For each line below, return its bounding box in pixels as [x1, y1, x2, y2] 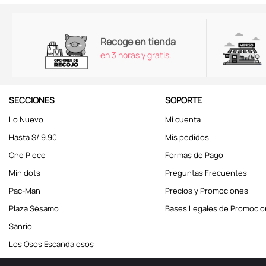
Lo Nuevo [9, 114, 43, 125]
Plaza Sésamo [9, 203, 59, 214]
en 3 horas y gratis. [100, 49, 172, 61]
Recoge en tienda [100, 34, 176, 48]
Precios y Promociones [164, 185, 248, 197]
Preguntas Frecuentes [164, 167, 247, 179]
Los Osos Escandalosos [9, 239, 94, 250]
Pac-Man [9, 185, 40, 197]
